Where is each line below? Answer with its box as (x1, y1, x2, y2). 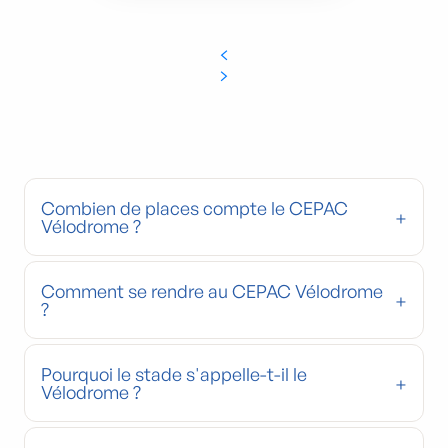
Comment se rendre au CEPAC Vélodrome (41, 280, 383, 303)
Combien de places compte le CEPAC (41, 197, 348, 220)
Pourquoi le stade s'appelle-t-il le (41, 363, 307, 386)
